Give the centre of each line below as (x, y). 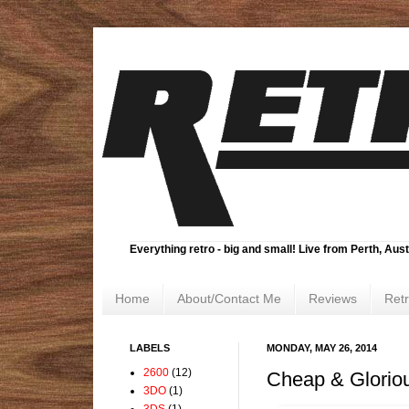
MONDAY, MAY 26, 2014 (322, 347)
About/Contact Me (229, 299)
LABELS (150, 347)
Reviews (333, 299)
